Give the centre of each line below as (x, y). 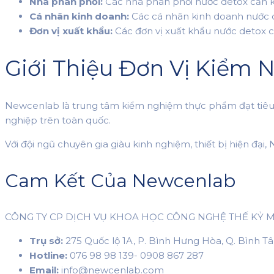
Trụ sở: (46, 240)
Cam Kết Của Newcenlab (120, 180)
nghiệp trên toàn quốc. (58, 120)
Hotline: (48, 255)
